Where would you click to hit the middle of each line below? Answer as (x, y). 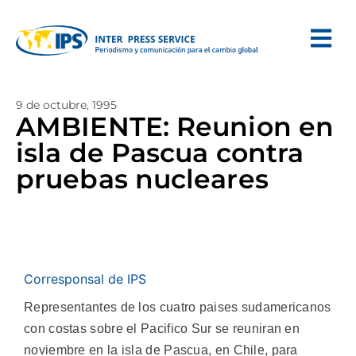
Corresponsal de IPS (85, 279)
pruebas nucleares (142, 179)
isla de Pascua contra (160, 153)
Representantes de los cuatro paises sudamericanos (178, 307)
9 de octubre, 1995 (66, 105)
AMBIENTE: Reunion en (175, 126)
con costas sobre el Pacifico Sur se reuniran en (162, 329)
